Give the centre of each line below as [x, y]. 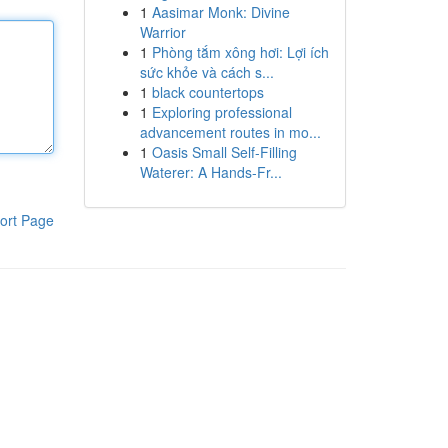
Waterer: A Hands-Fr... [210, 172]
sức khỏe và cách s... [206, 72]
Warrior [162, 32]
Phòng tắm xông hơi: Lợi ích [240, 52]
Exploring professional [221, 112]
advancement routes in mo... [230, 132]
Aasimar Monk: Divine [220, 12]
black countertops [207, 92]
